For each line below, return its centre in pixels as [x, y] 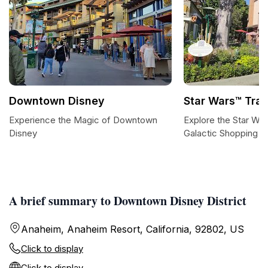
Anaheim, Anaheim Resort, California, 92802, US [133, 229]
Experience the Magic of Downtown [83, 120]
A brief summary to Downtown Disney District [128, 201]
